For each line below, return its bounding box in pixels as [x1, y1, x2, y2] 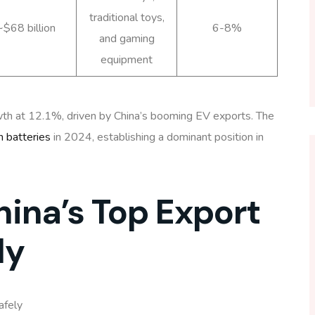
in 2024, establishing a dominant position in [51, 129, 264, 145]
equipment [101, 51, 153, 67]
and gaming [98, 30, 155, 46]
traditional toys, [89, 9, 165, 25]
